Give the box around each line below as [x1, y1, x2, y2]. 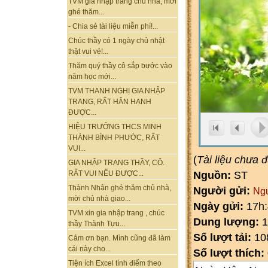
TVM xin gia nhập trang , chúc [68, 209, 165, 218]
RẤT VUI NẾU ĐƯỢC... [68, 169, 144, 178]
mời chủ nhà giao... [68, 194, 130, 203]
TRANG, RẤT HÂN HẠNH [68, 98, 151, 106]
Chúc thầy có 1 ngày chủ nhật [68, 36, 165, 45]
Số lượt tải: [193, 232, 254, 243]
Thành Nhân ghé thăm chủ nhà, [68, 184, 171, 193]
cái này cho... [68, 245, 111, 254]
